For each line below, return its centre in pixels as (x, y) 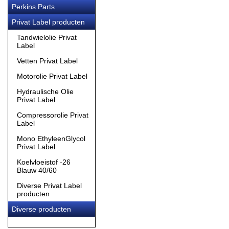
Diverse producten (41, 209)
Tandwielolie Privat (47, 37)
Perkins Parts (33, 7)
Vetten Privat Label (47, 61)
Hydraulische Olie (45, 91)
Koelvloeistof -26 (44, 162)
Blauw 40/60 (37, 170)
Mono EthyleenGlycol (51, 139)
